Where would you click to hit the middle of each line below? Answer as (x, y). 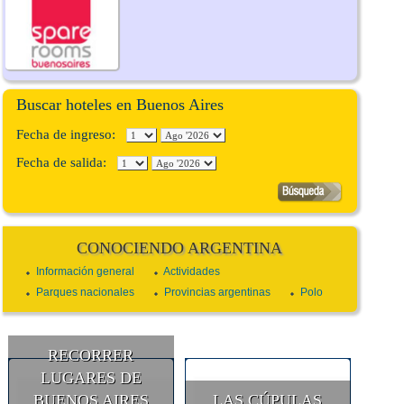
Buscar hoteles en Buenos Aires (119, 105)
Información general (85, 272)
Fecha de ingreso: (71, 135)
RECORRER (91, 356)
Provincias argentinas (217, 293)
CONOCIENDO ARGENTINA (180, 248)
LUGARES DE (91, 378)
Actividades (191, 272)
